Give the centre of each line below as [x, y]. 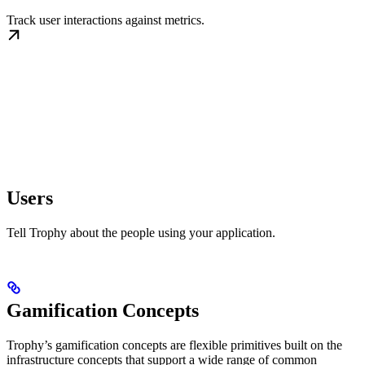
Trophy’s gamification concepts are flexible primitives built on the [174, 345]
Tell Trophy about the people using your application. [141, 232]
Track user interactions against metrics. [106, 20]
